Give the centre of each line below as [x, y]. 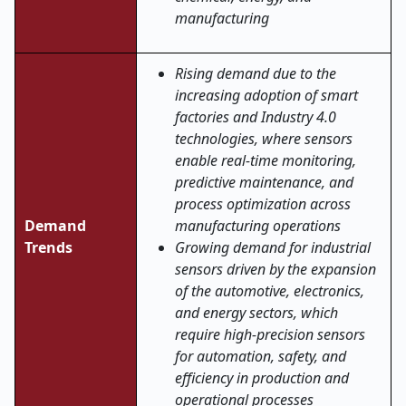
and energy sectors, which [256, 313]
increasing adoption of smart [266, 95]
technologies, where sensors [264, 139]
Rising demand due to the [256, 73]
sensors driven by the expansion [275, 269]
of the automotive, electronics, [270, 291]
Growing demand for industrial [273, 247]
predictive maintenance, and [264, 182]
